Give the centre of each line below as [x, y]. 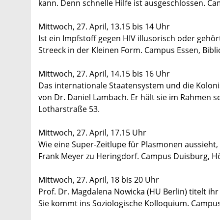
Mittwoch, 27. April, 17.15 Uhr [92, 133]
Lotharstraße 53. [69, 109]
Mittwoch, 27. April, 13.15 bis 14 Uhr [104, 27]
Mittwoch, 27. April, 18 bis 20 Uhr [99, 180]
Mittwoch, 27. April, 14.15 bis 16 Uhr [104, 74]
